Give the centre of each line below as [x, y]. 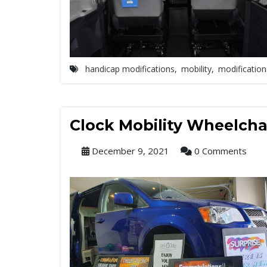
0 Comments [219, 151]
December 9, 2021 [129, 151]
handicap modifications [130, 69]
